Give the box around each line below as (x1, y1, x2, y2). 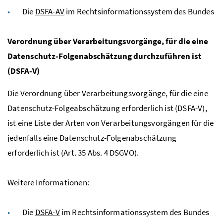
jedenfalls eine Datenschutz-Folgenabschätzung (7, 132, 176, 143)
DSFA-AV (35, 5, 64, 17)
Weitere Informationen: (7, 176, 89, 188)
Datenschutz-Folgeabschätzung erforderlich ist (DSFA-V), (7, 102, 207, 113)
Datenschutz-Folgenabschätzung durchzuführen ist (7, 50, 202, 61)
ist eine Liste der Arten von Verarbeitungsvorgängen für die (7, 117, 214, 128)
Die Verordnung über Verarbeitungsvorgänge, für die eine (7, 87, 208, 99)
